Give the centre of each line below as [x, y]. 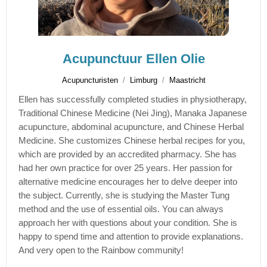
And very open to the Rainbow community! [101, 250]
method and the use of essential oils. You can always [121, 209]
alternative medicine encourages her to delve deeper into [128, 181]
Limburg [143, 80]
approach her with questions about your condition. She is [128, 223]
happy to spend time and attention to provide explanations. [131, 236]
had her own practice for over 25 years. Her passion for [126, 168]
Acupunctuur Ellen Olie [133, 59]
